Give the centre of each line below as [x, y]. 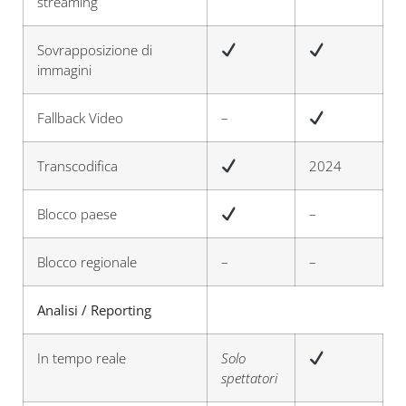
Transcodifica [77, 166]
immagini [64, 70]
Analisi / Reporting [94, 310]
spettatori [249, 378]
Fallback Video [80, 118]
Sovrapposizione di [95, 50]
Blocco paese [77, 214]
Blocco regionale [87, 262]
